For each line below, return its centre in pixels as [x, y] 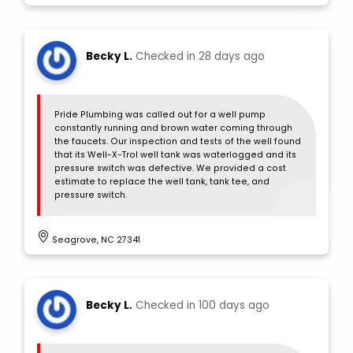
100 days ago [234, 305]
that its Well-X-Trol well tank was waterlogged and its [175, 155]
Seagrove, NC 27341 [96, 240]
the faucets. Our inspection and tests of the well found [177, 142]
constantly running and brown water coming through [173, 128]
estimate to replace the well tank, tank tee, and [162, 182]
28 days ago [231, 56]
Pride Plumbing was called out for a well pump [160, 115]
